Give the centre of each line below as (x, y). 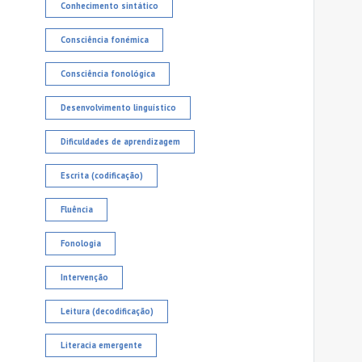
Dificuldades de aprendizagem (120, 142)
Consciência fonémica (104, 40)
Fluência (76, 210)
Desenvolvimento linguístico (118, 108)
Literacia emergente (101, 345)
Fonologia (80, 244)
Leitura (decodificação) (107, 311)
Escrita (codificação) (101, 176)
